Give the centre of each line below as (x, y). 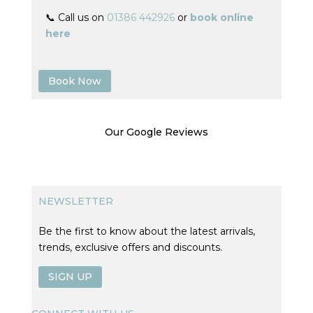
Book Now (74, 81)
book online (221, 18)
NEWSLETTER (75, 201)
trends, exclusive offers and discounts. (130, 247)
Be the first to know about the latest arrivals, (146, 231)
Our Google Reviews (156, 132)
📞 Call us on (76, 18)
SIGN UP (70, 276)
